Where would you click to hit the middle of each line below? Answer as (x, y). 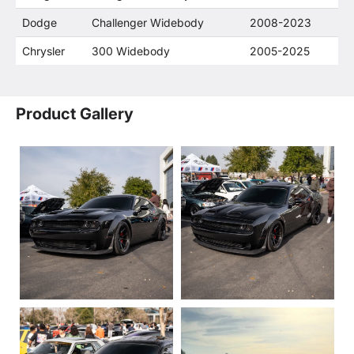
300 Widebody (131, 51)
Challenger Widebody (148, 23)
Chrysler (43, 51)
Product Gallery (75, 114)
